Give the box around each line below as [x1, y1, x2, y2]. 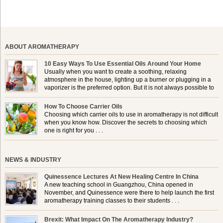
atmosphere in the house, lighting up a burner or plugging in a [44, 76, 212, 84]
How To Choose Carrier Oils [44, 103, 123, 111]
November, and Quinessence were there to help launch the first [44, 189, 215, 197]
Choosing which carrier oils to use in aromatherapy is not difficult [44, 111, 219, 118]
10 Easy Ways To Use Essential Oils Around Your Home [44, 60, 202, 68]
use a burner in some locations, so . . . [44, 92, 146, 100]
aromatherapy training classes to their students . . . [44, 197, 180, 205]
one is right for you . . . [44, 127, 104, 134]
